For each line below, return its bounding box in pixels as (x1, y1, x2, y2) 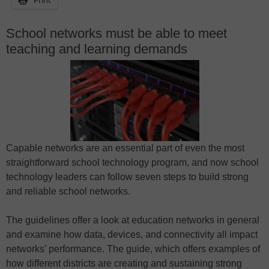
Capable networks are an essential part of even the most (6, 142, 244, 153)
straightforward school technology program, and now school (6, 157, 259, 168)
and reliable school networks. (6, 186, 130, 196)
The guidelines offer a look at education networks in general (6, 214, 259, 225)
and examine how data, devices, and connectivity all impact (6, 229, 258, 240)
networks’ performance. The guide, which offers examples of (6, 243, 260, 254)
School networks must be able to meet (6, 25, 227, 41)
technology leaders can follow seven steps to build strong (6, 171, 249, 182)
